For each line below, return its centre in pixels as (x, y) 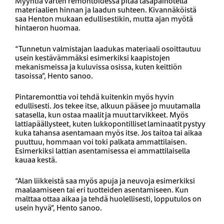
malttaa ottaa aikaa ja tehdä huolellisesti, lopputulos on (108, 198)
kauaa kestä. (36, 159)
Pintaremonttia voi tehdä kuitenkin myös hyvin (94, 96)
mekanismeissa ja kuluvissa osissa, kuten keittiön (98, 66)
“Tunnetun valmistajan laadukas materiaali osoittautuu (108, 48)
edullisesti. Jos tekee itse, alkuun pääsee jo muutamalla (108, 105)
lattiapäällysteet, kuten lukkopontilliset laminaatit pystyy (110, 123)
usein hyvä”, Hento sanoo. (58, 207)
